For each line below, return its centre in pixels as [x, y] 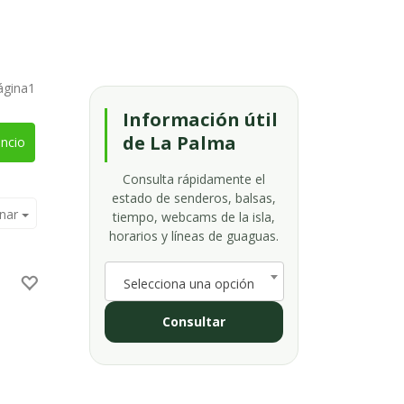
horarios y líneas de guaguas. [193, 236]
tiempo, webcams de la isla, [193, 217]
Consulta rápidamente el [193, 179]
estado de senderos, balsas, [193, 198]
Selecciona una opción [188, 284]
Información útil [200, 119]
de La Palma [179, 143]
